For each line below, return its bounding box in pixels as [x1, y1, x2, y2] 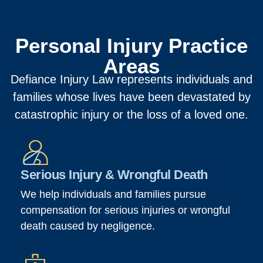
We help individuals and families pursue [21, 188, 206, 201]
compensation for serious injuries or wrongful [21, 204, 230, 217]
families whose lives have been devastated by [12, 90, 251, 104]
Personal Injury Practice [15, 34, 248, 58]
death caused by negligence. [21, 220, 155, 232]
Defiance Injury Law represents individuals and [11, 73, 252, 86]
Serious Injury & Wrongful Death [21, 167, 208, 183]
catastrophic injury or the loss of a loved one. [15, 108, 248, 122]
